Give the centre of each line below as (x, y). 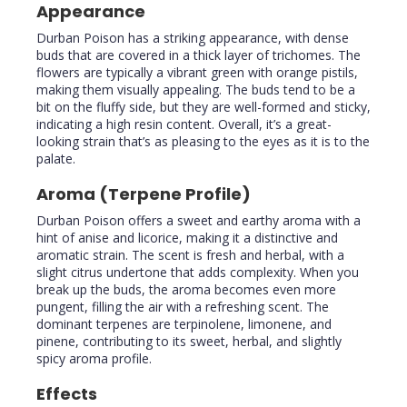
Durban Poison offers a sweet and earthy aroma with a (199, 221)
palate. (56, 159)
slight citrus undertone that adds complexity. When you (198, 273)
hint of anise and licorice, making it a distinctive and (187, 238)
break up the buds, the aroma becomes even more (186, 290)
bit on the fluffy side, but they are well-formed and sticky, (203, 107)
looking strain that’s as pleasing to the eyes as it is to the (203, 142)
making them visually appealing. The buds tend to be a (196, 90)
